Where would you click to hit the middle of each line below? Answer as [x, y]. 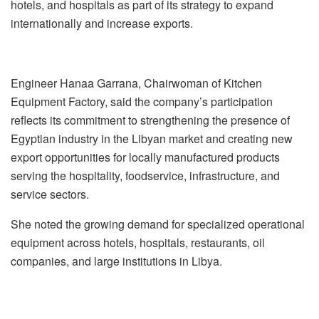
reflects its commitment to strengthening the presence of [150, 120]
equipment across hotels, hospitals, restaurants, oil [138, 242]
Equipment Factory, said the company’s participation [142, 101]
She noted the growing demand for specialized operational [158, 224]
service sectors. [50, 194]
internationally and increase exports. [102, 23]
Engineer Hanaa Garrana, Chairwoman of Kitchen [136, 83]
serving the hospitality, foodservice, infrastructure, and [145, 175]
